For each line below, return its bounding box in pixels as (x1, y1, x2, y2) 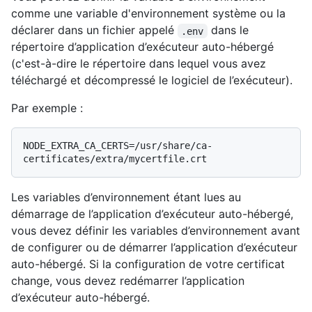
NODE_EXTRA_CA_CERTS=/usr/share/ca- (23, 140, 212, 152)
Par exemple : (11, 101, 83, 116)
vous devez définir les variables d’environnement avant (11, 224, 300, 238)
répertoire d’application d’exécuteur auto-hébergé (11, 40, 274, 54)
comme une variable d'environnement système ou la (11, 6, 286, 21)
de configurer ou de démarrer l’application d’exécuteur (11, 240, 297, 255)
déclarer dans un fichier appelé (11, 23, 178, 38)
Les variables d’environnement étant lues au (11, 190, 241, 205)
